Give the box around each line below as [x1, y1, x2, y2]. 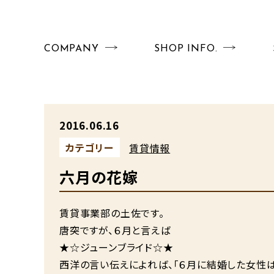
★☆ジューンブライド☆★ [59, 240, 174, 254]
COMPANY [44, 44, 99, 54]
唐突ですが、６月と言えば [59, 223, 171, 237]
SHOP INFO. [154, 44, 218, 54]
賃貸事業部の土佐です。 [59, 206, 165, 220]
